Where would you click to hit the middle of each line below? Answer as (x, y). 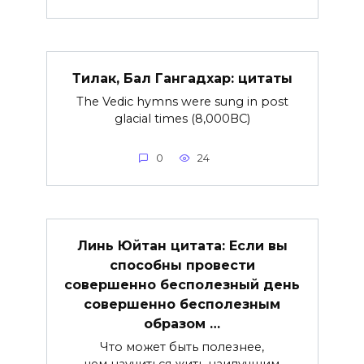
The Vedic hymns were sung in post (182, 101)
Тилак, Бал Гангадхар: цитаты (182, 78)
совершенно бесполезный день (182, 284)
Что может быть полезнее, (182, 347)
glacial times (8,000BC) (182, 118)
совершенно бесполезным (182, 304)
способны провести (182, 265)
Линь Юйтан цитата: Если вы (182, 245)
